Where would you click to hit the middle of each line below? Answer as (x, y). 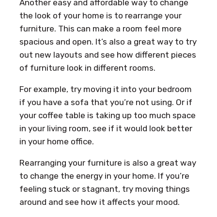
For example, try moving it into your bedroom (106, 89)
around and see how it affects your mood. (100, 202)
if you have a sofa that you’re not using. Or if (106, 102)
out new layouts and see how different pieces (108, 54)
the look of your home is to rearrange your (101, 15)
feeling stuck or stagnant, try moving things (105, 189)
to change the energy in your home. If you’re (104, 176)
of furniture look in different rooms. (87, 68)
